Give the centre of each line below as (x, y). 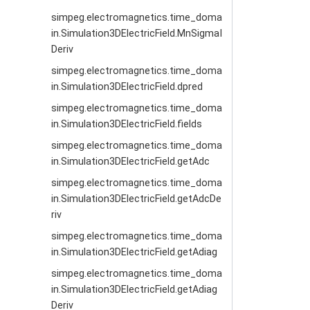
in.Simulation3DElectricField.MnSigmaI (137, 34)
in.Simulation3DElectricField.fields (127, 124)
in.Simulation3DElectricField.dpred (127, 87)
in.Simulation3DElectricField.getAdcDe (137, 199)
